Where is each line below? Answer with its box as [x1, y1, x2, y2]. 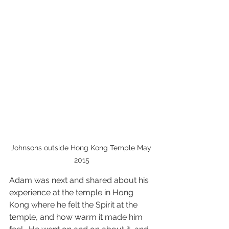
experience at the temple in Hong [9, 187, 135, 197]
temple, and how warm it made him [9, 212, 145, 222]
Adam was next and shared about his [9, 175, 151, 185]
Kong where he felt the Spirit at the [9, 199, 140, 210]
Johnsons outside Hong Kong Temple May [10, 143, 153, 152]
